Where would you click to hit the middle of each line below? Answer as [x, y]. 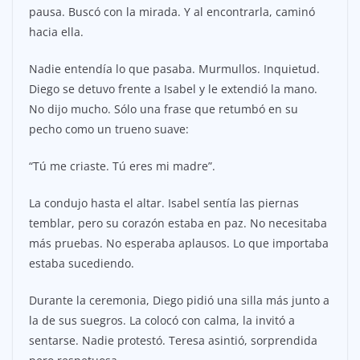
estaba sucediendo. [82, 264]
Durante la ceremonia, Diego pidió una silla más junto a [179, 301]
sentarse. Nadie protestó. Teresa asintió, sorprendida [173, 341]
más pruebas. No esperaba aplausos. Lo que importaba [179, 243]
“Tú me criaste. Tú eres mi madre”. [122, 166]
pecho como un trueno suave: [109, 129]
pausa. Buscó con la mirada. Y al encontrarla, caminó [172, 12]
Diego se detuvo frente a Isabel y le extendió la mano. [173, 89]
